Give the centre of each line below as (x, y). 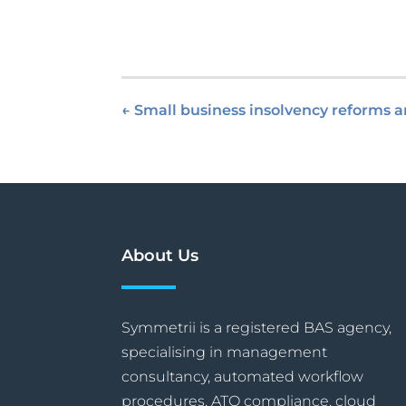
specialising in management (225, 352)
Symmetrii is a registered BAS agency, (257, 327)
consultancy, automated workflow (243, 376)
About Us (160, 255)
